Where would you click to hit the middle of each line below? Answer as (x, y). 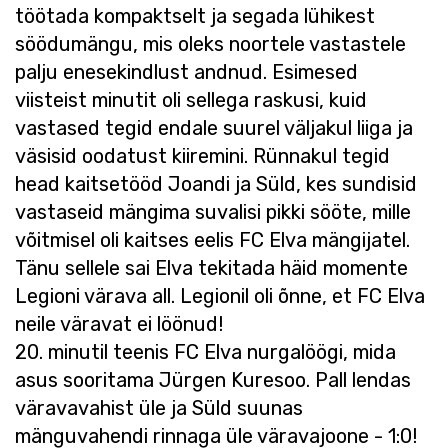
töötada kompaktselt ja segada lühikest (195, 16)
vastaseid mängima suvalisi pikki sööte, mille (213, 212)
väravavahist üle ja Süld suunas (159, 408)
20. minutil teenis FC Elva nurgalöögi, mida (205, 352)
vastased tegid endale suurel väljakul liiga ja (214, 128)
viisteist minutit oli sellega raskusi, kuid (191, 100)
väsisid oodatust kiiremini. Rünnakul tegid (202, 156)
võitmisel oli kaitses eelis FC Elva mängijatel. (212, 240)
